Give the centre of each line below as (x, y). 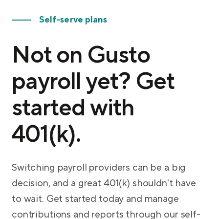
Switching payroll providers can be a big (99, 168)
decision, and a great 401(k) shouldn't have (104, 184)
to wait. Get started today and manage (95, 199)
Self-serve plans (73, 20)
